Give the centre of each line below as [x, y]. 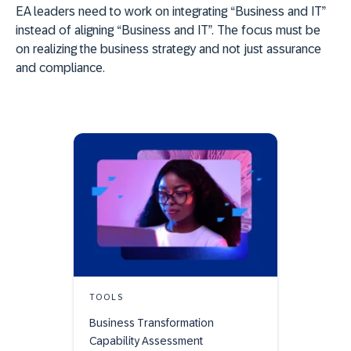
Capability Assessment [146, 340]
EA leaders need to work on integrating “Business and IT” [170, 12]
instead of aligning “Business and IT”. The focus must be [168, 31]
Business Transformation [152, 322]
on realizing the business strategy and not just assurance [168, 49]
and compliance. [60, 68]
